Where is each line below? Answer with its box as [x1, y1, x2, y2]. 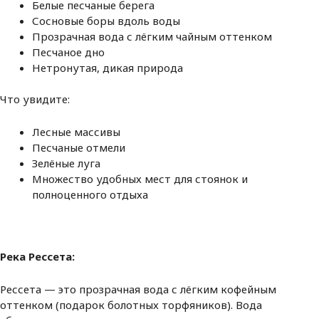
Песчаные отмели [32, 140, 125, 155]
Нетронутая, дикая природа [32, 60, 183, 75]
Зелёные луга [32, 156, 100, 171]
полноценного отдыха [32, 187, 148, 202]
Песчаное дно [32, 44, 105, 59]
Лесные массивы [32, 125, 120, 140]
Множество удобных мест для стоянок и [32, 172, 248, 187]
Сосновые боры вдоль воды [32, 13, 180, 28]
